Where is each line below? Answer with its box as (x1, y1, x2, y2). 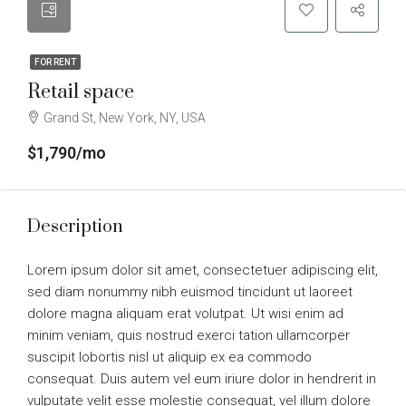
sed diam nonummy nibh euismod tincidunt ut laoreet (27, 284, 353, 300)
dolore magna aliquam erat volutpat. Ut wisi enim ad (27, 305, 343, 322)
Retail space (27, 80, 134, 104)
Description (27, 216, 123, 238)
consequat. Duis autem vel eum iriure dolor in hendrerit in (27, 371, 376, 387)
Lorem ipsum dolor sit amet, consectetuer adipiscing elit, (27, 262, 378, 278)
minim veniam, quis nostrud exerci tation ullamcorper (27, 327, 350, 343)
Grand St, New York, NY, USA (43, 111, 206, 125)
